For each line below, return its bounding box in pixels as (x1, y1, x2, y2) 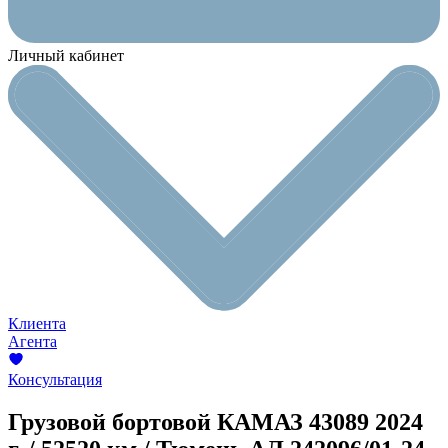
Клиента (8, 315, 66, 333)
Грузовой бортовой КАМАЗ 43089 (8, 409, 375, 436)
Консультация (8, 371, 102, 389)
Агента (8, 333, 57, 351)
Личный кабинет (8, 47, 124, 64)
